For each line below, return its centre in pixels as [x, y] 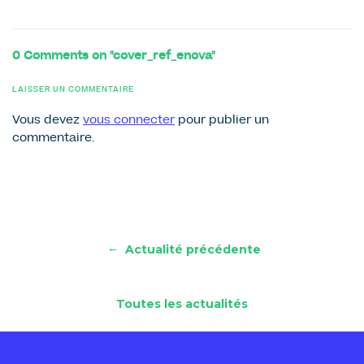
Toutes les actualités [182, 304]
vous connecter [129, 121]
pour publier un [222, 121]
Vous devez [48, 121]
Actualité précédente [191, 249]
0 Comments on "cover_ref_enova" [114, 56]
